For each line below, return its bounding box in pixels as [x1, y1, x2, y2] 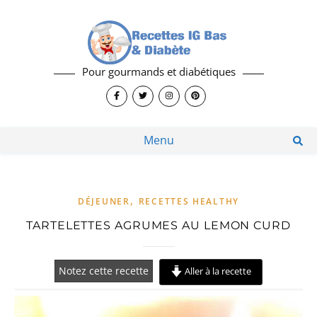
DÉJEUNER [78, 195, 130, 207]
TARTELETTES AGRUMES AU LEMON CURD [26, 219, 291, 232]
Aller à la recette [182, 265, 251, 277]
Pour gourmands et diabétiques [81, 64, 236, 79]
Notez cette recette [59, 265, 149, 277]
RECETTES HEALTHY [138, 195, 239, 207]
